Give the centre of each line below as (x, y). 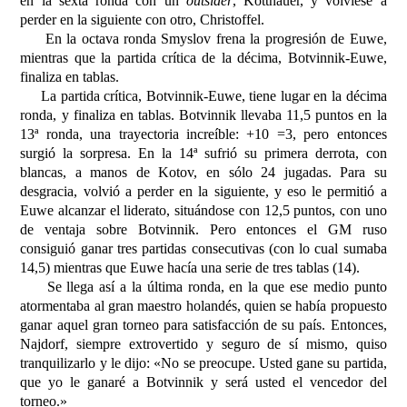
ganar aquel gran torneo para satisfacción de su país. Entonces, (203, 324)
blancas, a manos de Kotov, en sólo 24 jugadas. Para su (203, 172)
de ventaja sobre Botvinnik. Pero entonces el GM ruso (203, 229)
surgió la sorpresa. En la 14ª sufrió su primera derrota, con (203, 153)
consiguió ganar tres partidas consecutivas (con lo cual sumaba (203, 248)
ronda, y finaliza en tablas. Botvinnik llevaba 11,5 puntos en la (203, 114)
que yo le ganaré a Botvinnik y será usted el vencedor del (203, 382)
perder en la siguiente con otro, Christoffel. (143, 19)
